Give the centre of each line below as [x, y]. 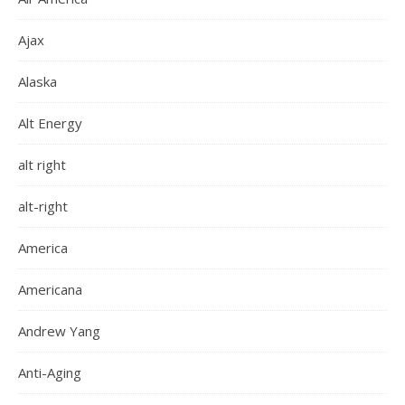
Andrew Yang [59, 331]
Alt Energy [50, 123]
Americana [50, 289]
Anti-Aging [50, 372]
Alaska [38, 81]
